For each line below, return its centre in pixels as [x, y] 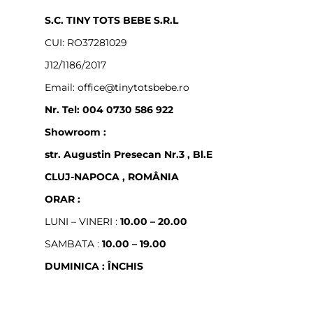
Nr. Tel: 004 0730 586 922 [109, 110]
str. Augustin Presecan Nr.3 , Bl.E [129, 155]
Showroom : [75, 132]
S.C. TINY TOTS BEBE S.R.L [111, 21]
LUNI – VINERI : [82, 222]
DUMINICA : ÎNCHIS [94, 267]
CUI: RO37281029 [86, 43]
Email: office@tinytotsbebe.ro [117, 88]
